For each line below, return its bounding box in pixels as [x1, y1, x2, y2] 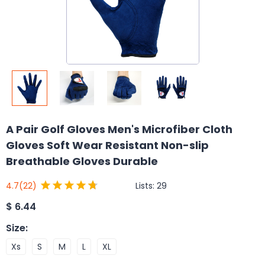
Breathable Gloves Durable [6, 154, 158, 169]
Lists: [135, 179, 157, 192]
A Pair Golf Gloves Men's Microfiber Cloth [6, 122, 232, 137]
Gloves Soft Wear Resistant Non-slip [6, 138, 209, 153]
